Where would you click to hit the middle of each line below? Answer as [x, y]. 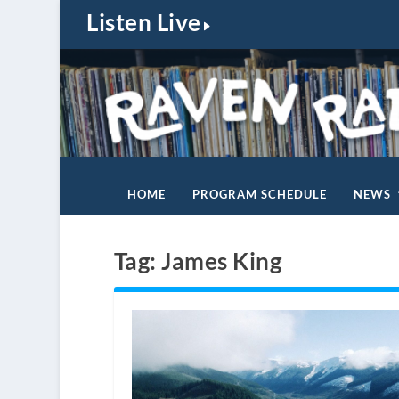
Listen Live [144, 23]
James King [222, 261]
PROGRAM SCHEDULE [259, 194]
